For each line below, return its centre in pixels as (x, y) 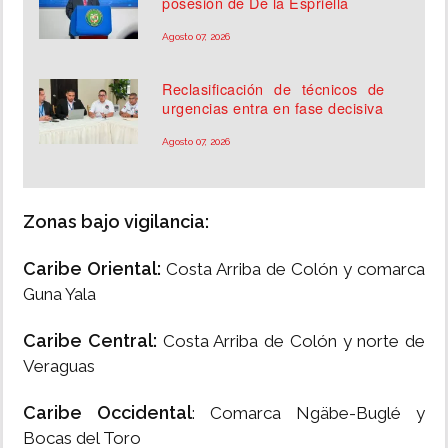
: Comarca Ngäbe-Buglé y (308, 413)
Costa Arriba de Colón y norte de (290, 341)
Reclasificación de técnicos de (273, 89)
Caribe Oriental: (92, 269)
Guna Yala (59, 294)
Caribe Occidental (107, 413)
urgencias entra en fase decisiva (273, 108)
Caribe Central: (90, 341)
